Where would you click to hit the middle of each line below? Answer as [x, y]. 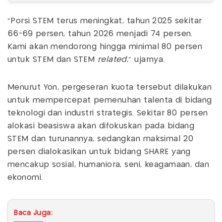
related [112, 59]
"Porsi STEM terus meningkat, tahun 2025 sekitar [105, 21]
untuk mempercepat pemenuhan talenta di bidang [110, 100]
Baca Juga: [33, 213]
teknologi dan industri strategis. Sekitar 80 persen [108, 113]
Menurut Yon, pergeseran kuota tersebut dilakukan [110, 87]
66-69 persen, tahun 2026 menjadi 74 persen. [100, 34]
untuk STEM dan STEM [53, 59]
